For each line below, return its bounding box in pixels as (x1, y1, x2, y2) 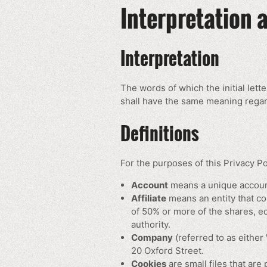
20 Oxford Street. (131, 245, 204, 256)
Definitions (120, 120, 199, 147)
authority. (131, 219, 170, 230)
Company (131, 232, 173, 243)
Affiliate (131, 193, 166, 204)
